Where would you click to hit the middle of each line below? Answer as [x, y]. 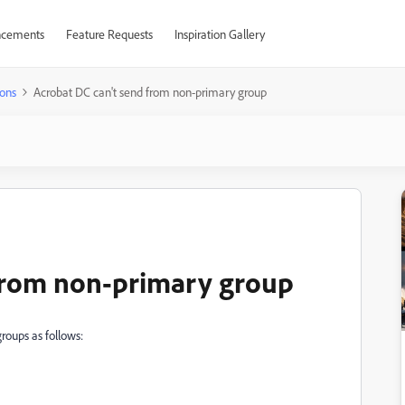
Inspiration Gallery [219, 34]
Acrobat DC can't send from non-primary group [150, 92]
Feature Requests [109, 34]
